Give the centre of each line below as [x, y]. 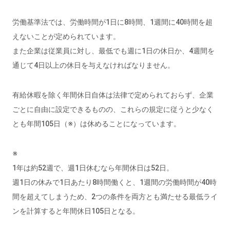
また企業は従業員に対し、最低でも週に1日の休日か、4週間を [113, 51]
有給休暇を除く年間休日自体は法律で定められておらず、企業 [113, 95]
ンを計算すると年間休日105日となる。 [76, 211]
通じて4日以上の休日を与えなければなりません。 [93, 65]
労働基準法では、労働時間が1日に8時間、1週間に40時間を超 [112, 22]
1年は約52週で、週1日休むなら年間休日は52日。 [93, 168]
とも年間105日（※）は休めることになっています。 [96, 123]
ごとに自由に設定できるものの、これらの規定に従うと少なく [113, 109]
